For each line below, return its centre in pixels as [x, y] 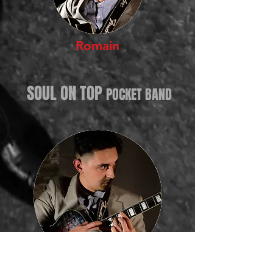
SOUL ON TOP [65, 93]
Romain [97, 45]
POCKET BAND [139, 94]
